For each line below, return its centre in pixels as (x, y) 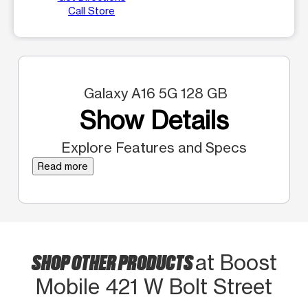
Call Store (91, 10)
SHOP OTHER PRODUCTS (113, 261)
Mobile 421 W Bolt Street (154, 286)
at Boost (236, 262)
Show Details (154, 120)
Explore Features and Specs (154, 147)
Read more (63, 166)
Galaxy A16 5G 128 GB (154, 93)
